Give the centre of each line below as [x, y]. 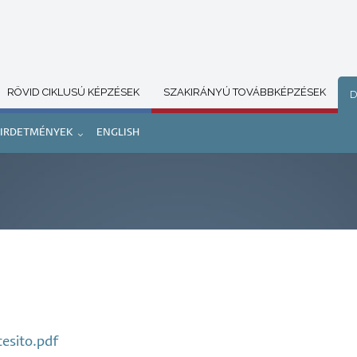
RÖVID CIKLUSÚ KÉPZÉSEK [73, 92]
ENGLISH [118, 133]
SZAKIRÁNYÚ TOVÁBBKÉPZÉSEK [245, 92]
